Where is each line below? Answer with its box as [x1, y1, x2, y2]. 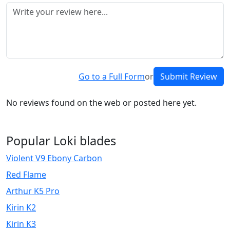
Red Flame [6, 169, 46, 181]
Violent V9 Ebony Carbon [6, 152, 102, 164]
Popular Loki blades [6, 132, 116, 149]
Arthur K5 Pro [6, 185, 60, 197]
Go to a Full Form [79, 71, 145, 83]
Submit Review [160, 71, 217, 83]
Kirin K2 [6, 202, 36, 214]
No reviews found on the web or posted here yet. [6, 97, 197, 109]
